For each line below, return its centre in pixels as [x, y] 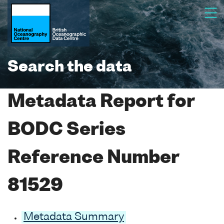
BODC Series [66, 130]
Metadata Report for [101, 102]
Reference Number [93, 158]
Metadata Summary [74, 217]
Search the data [70, 67]
